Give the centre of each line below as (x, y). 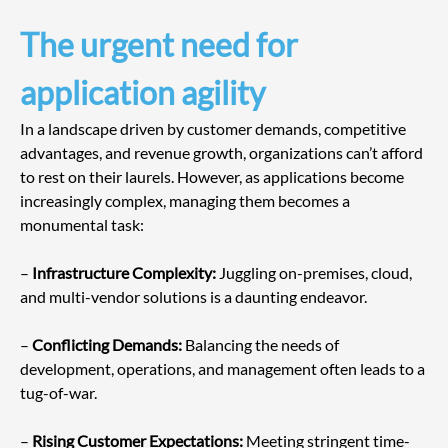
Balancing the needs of (262, 345)
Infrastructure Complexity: (124, 273)
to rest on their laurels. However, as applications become (213, 177)
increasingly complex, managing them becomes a (186, 201)
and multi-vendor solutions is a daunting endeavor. (193, 297)
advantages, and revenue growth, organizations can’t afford (223, 153)
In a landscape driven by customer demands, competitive (214, 129)
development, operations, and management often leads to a (224, 369)
